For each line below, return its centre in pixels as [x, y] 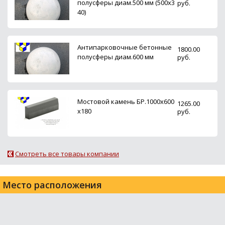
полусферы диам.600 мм [116, 57]
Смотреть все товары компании [67, 154]
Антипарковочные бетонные [125, 47]
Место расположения [52, 185]
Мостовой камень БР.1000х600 [126, 101]
